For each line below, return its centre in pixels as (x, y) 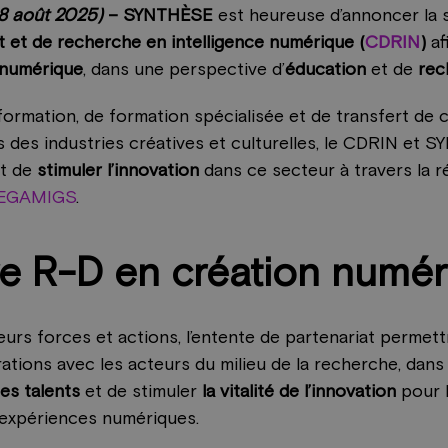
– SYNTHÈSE (158, 16)
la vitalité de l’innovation (299, 392)
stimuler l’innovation (116, 171)
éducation (326, 70)
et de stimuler (141, 392)
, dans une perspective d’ (184, 70)
